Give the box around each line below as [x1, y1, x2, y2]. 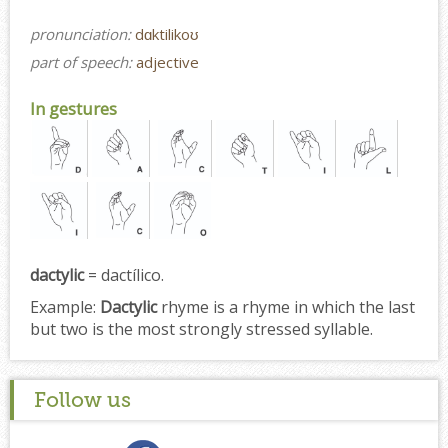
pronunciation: [30, 23, 135, 44]
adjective [136, 51, 199, 72]
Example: [30, 295, 96, 318]
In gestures [30, 96, 117, 120]
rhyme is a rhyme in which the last [157, 295, 415, 318]
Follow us [34, 386, 131, 412]
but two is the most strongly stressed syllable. [30, 317, 373, 340]
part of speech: [30, 51, 136, 72]
